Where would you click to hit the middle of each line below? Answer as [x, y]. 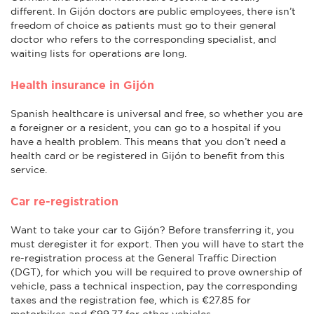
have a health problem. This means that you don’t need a [148, 141]
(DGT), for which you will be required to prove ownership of [156, 272]
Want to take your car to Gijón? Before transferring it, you [152, 230]
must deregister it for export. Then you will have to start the [157, 244]
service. [29, 169]
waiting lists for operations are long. [100, 53]
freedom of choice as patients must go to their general [143, 25]
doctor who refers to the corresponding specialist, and [143, 39]
